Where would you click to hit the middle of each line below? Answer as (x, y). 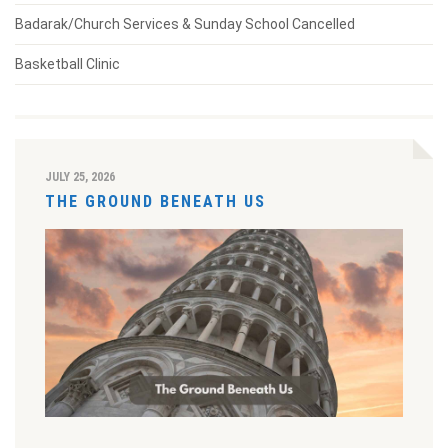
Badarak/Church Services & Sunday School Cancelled (185, 24)
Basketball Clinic (67, 64)
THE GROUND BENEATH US (155, 202)
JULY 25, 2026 (80, 177)
